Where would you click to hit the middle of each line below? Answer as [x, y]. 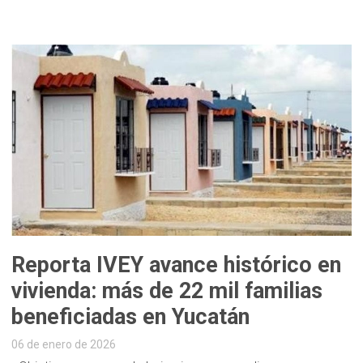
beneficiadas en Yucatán [131, 317]
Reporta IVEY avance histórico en [177, 265]
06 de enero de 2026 [64, 345]
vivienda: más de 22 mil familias [167, 291]
